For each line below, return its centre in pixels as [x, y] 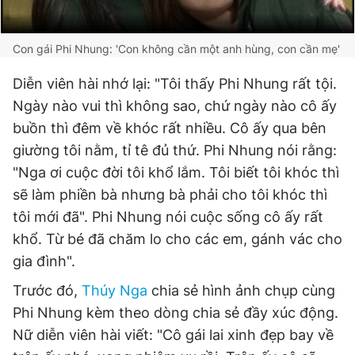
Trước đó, [47, 290]
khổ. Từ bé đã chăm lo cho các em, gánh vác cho [177, 239]
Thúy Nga [115, 290]
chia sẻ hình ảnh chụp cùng [241, 290]
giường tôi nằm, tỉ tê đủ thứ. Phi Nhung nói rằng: [175, 150]
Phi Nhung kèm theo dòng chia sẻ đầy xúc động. [176, 313]
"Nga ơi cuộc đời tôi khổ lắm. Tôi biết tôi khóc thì [176, 172]
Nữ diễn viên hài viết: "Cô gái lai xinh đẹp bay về [173, 335]
